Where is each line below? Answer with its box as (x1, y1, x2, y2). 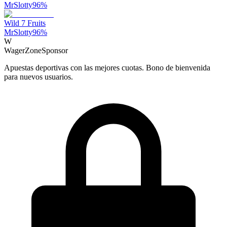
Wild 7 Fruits (4, 18, 46, 27)
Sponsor (42, 46, 68, 55)
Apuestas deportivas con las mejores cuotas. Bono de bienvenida (4, 63, 210, 72)
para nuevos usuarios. (4, 72, 73, 81)
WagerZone (4, 46, 42, 55)
